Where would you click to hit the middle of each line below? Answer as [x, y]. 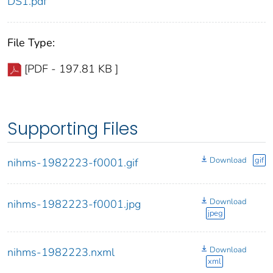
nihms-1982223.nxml [61, 253]
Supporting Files [73, 129]
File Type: [31, 43]
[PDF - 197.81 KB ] [71, 69]
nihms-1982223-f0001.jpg [74, 204]
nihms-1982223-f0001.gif [73, 163]
